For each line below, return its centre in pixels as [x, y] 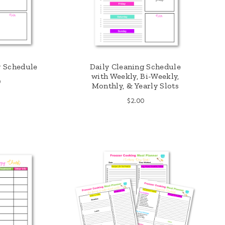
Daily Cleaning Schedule [135, 66]
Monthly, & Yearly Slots [135, 85]
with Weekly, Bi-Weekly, [135, 76]
